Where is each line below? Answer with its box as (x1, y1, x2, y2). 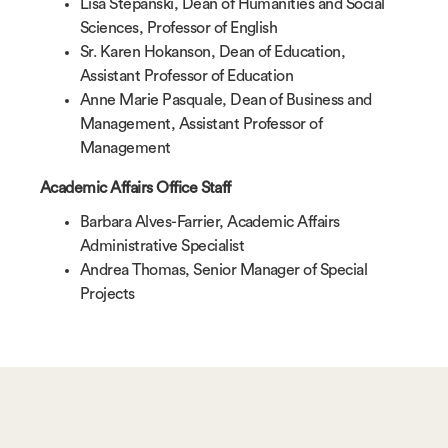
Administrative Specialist (80, 237, 244, 254)
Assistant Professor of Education (80, 67, 294, 84)
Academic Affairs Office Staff (40, 179, 231, 196)
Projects (80, 285, 135, 302)
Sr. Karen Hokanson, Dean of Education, (80, 43, 346, 60)
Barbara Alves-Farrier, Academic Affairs (80, 213, 340, 230)
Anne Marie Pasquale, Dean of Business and (80, 91, 372, 108)
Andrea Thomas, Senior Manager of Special (80, 261, 368, 278)
